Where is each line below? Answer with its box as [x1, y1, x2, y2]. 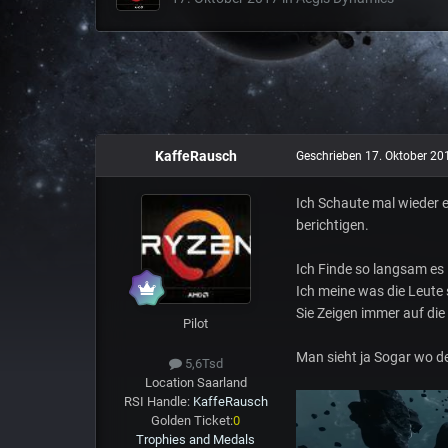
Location [144, 374, 197, 390]
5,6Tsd [181, 355, 223, 371]
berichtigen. [295, 217, 369, 234]
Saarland [196, 374, 247, 390]
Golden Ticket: [151, 412, 234, 428]
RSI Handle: [123, 393, 193, 409]
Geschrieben [295, 149, 365, 164]
